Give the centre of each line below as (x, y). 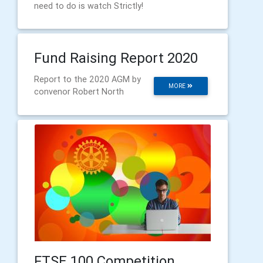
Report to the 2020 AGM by (87, 79)
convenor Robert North (79, 91)
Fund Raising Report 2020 (116, 58)
